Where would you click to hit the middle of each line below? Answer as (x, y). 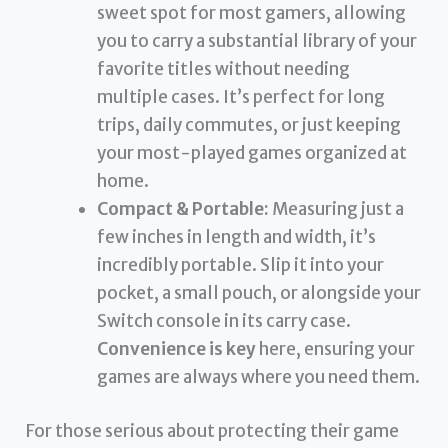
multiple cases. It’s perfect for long (241, 97)
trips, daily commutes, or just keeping (249, 125)
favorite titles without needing (224, 69)
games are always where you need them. (259, 377)
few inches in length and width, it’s (237, 237)
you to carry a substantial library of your (257, 41)
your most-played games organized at (252, 153)
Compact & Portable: (183, 209)
